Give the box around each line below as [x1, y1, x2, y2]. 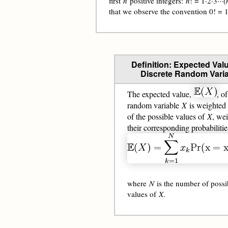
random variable [127, 100, 182, 110]
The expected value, [127, 89, 194, 99]
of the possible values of [127, 111, 207, 122]
